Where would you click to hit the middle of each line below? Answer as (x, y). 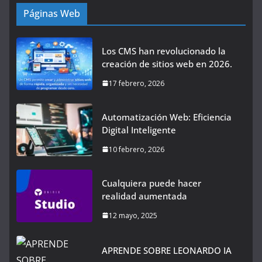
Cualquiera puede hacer (151, 183)
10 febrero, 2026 (137, 149)
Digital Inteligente (139, 130)
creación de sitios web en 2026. (167, 63)
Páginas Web (52, 13)
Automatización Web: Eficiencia (167, 117)
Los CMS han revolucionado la (164, 51)
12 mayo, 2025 (133, 215)
